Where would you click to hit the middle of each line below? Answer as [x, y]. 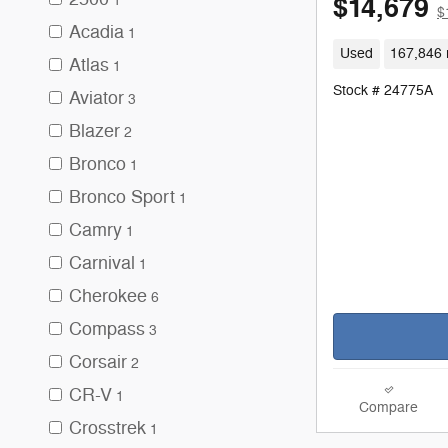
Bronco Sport [122, 197]
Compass [107, 329]
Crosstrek [107, 428]
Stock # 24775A [383, 90]
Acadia [96, 32]
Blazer [94, 131]
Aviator [96, 98]
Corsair [98, 362]
